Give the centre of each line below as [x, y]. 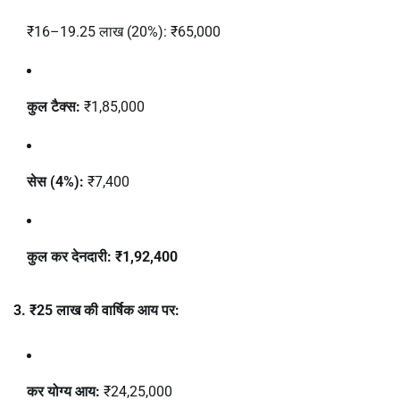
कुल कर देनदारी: [69, 256]
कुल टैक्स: [54, 106]
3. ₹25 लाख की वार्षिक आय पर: [96, 311]
